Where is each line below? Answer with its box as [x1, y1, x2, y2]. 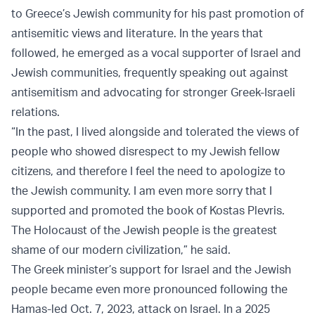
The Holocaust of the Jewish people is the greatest [11, 223, 277, 238]
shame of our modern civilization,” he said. [11, 243, 231, 257]
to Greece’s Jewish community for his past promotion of [11, 6, 304, 21]
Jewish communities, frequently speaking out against [11, 65, 288, 80]
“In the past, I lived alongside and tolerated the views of [11, 124, 299, 139]
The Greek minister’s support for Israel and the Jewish [11, 262, 291, 277]
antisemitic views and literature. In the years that [11, 26, 263, 41]
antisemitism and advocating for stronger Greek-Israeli [11, 85, 295, 100]
